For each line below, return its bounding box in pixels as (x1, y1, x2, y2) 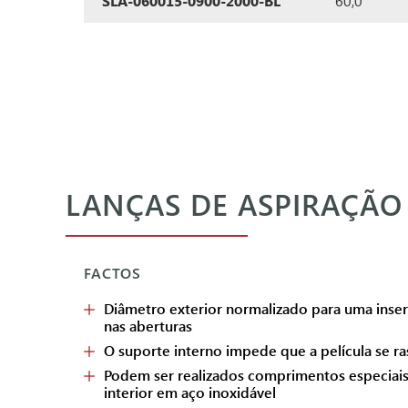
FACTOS (84, 263, 141, 282)
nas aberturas (104, 316, 192, 335)
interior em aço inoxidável (104, 382, 276, 402)
